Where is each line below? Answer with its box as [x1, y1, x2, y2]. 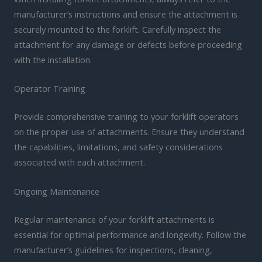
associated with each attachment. [14, 156, 145, 168]
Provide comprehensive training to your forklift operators [14, 111, 239, 123]
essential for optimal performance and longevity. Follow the [14, 228, 246, 240]
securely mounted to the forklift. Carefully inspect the [14, 23, 221, 36]
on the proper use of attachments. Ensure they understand [14, 126, 244, 138]
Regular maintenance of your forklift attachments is [14, 213, 215, 225]
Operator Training [14, 82, 85, 95]
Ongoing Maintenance [14, 185, 99, 197]
